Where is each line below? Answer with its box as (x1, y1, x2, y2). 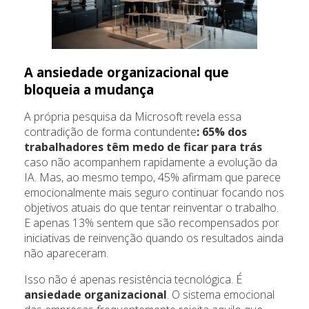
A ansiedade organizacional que (24, 63, 229, 81)
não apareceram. (24, 245, 108, 261)
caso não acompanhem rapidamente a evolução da (24, 154, 277, 170)
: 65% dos (197, 123, 247, 139)
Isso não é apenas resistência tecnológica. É (24, 271, 242, 287)
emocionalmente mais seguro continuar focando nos (24, 184, 284, 200)
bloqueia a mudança (24, 80, 154, 98)
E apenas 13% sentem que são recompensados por (24, 215, 279, 230)
